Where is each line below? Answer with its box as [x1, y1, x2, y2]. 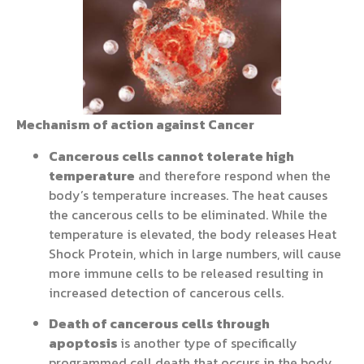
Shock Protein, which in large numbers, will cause [49, 243, 341, 263]
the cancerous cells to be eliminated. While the [49, 204, 327, 224]
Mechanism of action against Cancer [16, 115, 254, 135]
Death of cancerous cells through [49, 314, 270, 334]
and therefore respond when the [135, 165, 331, 185]
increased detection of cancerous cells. [49, 282, 290, 302]
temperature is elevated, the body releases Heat [49, 223, 336, 244]
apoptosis [49, 333, 120, 353]
